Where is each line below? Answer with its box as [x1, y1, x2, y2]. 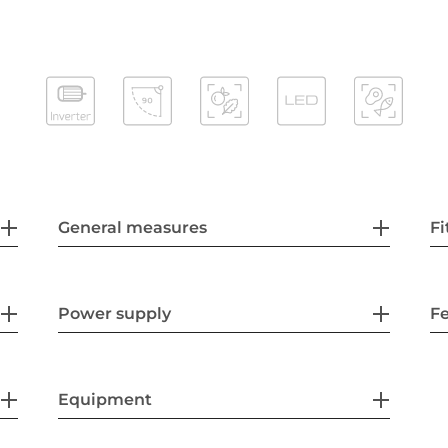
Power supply [58, 303, 172, 323]
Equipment [58, 389, 153, 409]
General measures [58, 217, 208, 237]
